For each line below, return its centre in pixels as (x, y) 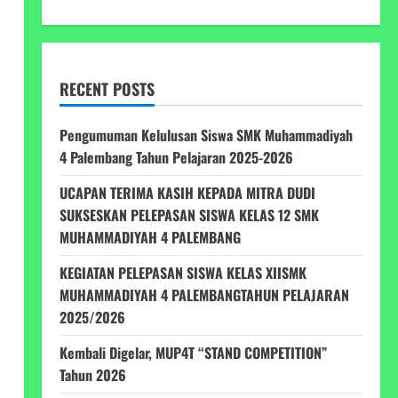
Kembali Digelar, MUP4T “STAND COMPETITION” (193, 353)
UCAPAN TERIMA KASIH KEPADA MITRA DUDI (187, 193)
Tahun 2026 (92, 375)
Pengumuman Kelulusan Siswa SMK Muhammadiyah (206, 135)
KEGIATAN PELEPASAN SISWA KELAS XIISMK (183, 273)
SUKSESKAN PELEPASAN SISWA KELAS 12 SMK (189, 215)
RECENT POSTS (107, 89)
